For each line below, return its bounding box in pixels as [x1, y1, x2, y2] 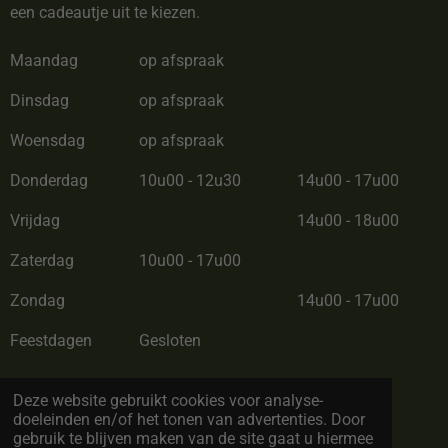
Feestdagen [10, 331, 92, 351]
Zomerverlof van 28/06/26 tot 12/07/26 [10, 379, 293, 399]
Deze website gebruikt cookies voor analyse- [13, 390, 324, 410]
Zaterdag [10, 251, 74, 271]
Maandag [10, 51, 78, 71]
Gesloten [139, 331, 202, 351]
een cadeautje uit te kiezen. [10, 2, 200, 22]
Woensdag [10, 131, 85, 151]
